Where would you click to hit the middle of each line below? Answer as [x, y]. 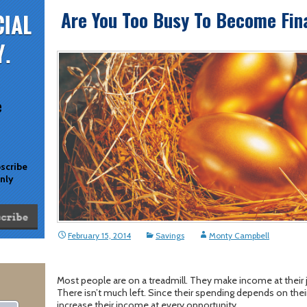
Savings [170, 236]
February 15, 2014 [99, 236]
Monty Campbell [239, 236]
